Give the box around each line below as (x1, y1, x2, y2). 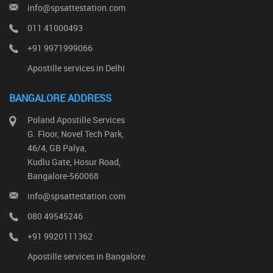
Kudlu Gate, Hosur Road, (27, 156, 121, 168)
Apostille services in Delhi (27, 62, 125, 74)
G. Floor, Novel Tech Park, (27, 128, 124, 140)
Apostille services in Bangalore (27, 250, 145, 262)
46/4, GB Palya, (27, 142, 87, 154)
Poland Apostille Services (27, 114, 125, 126)
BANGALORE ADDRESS (9, 91, 112, 105)
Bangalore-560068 (27, 170, 99, 182)
